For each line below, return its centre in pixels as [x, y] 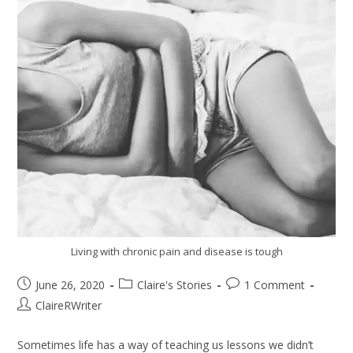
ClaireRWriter [69, 305]
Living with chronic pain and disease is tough [176, 251]
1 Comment [275, 284]
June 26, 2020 [71, 284]
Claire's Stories [175, 284]
